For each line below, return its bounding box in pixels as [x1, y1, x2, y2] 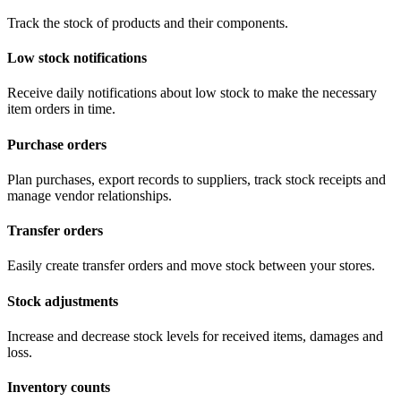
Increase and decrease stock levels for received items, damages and [7, 328, 383, 344]
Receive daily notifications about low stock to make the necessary [7, 85, 377, 101]
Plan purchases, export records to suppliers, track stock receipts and [7, 171, 386, 187]
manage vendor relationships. [7, 187, 172, 203]
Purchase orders [7, 136, 107, 152]
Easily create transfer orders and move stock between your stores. [7, 258, 375, 274]
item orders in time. [7, 101, 115, 117]
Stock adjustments [7, 293, 118, 309]
